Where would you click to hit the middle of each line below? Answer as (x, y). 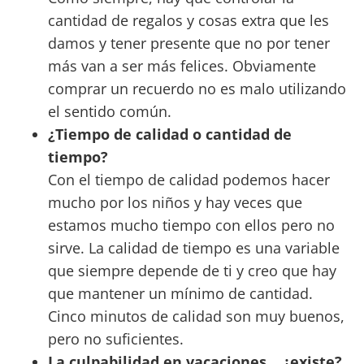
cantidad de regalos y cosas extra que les (188, 21)
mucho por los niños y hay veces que (175, 203)
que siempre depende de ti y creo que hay (192, 271)
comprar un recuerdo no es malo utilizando (197, 89)
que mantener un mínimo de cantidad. (180, 294)
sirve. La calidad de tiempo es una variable (193, 248)
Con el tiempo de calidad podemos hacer (188, 180)
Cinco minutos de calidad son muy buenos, (196, 316)
